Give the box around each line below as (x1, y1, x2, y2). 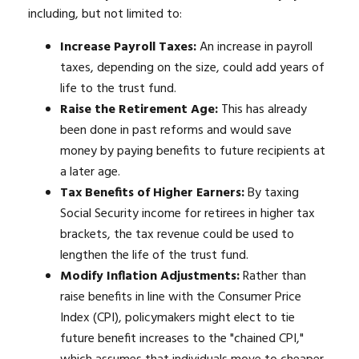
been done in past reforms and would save (60, 119, 292, 141)
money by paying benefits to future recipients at (60, 140, 325, 162)
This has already (218, 99, 307, 120)
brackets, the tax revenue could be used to (60, 224, 294, 245)
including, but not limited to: (28, 3, 182, 25)
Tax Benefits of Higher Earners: (60, 182, 244, 204)
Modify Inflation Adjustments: (60, 265, 240, 287)
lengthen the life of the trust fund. (60, 244, 248, 266)
